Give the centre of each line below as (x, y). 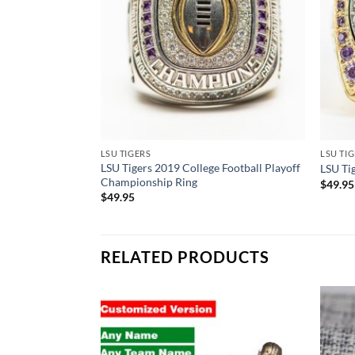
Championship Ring (149, 181)
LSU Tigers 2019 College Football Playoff (200, 167)
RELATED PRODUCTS (185, 256)
